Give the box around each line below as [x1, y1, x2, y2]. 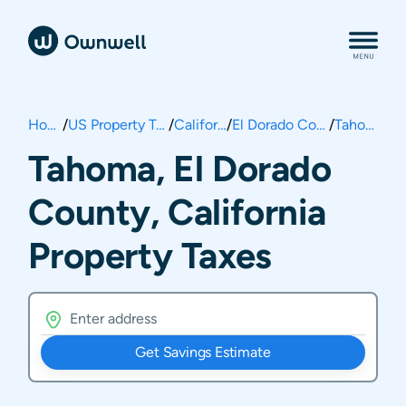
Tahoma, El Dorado [28, 147, 332, 189]
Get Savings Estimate [135, 343, 271, 361]
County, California [28, 190, 326, 233]
